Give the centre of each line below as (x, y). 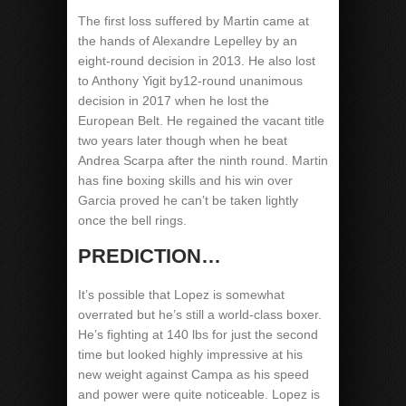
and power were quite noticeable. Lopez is (199, 394)
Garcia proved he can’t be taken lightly (188, 200)
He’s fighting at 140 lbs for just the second (198, 334)
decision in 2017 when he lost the (174, 101)
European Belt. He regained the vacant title (201, 121)
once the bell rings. (132, 220)
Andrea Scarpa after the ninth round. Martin (203, 160)
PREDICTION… (150, 256)
